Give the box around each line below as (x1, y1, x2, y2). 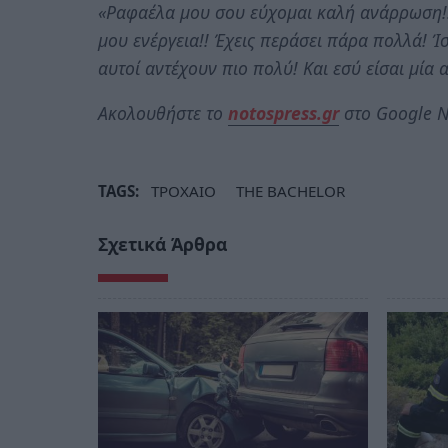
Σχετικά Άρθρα (98, 232, 227, 257)
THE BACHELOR (236, 181, 345, 202)
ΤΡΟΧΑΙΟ (151, 181, 216, 202)
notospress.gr (228, 101, 339, 126)
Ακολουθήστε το (98, 101, 228, 126)
